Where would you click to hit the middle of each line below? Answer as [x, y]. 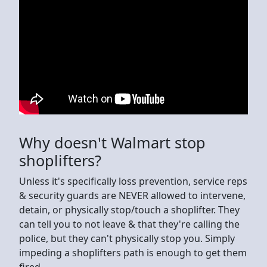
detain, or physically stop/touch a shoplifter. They [129, 209]
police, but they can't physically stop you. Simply [127, 238]
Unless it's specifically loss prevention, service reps [133, 181]
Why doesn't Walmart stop [112, 142]
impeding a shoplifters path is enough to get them [133, 252]
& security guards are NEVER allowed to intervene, [132, 195]
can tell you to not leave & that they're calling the [129, 224]
